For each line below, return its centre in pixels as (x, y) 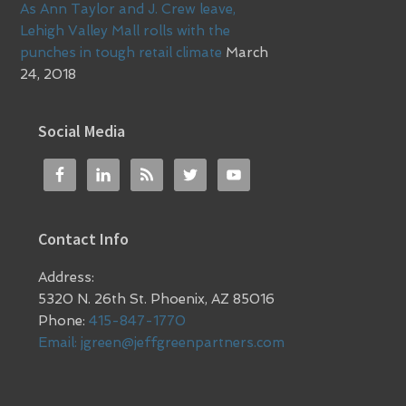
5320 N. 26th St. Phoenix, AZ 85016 (157, 299)
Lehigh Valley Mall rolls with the (126, 30)
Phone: (64, 320)
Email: (60, 342)
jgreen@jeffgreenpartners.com (183, 342)
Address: (67, 277)
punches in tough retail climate (121, 52)
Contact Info (84, 238)
